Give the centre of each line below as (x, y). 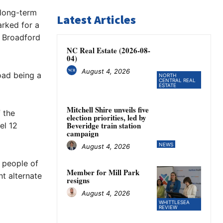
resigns (78, 180)
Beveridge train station (104, 126)
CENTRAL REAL (177, 80)
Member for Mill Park (103, 172)
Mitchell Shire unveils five (108, 110)
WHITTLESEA (174, 202)
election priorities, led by (107, 118)
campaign (83, 134)
